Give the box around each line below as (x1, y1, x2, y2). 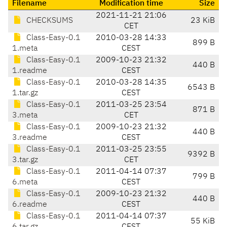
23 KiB (191, 17, 215, 25)
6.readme (12, 201, 47, 209)
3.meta (12, 111, 37, 120)
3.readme (12, 134, 47, 142)
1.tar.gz (12, 89, 38, 98)
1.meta (12, 45, 37, 53)
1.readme (12, 67, 47, 75)
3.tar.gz (12, 156, 38, 165)
